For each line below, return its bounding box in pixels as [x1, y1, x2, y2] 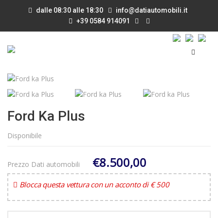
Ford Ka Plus [7, 108, 85, 124]
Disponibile [7, 131, 42, 140]
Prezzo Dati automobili [7, 160, 80, 169]
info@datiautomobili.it [116, 6, 187, 14]
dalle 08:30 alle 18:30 [35, 6, 103, 14]
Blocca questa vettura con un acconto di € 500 [19, 180, 169, 189]
